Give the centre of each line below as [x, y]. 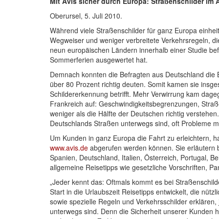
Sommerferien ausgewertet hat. [99, 59]
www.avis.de [69, 147]
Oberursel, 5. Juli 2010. [87, 15]
